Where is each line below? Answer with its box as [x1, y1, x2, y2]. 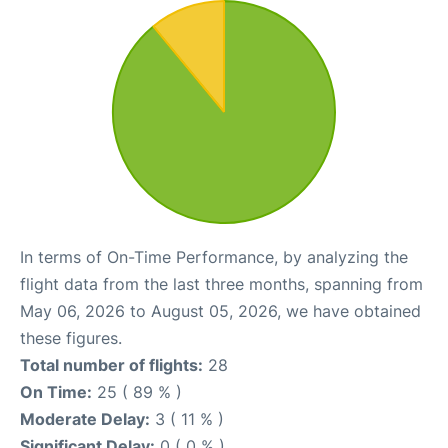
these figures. [20, 328, 122, 349]
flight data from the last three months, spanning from [20, 274, 423, 295]
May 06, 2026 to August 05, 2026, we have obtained [20, 301, 421, 322]
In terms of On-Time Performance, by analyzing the [20, 247, 408, 268]
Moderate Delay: [20, 409, 150, 430]
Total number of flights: [20, 355, 203, 376]
